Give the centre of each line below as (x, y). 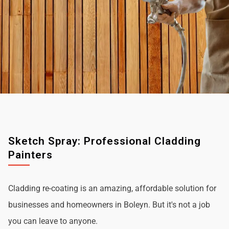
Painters (30, 155)
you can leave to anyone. (53, 221)
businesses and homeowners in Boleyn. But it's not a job (109, 204)
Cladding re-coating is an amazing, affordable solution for (112, 188)
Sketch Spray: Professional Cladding (105, 141)
